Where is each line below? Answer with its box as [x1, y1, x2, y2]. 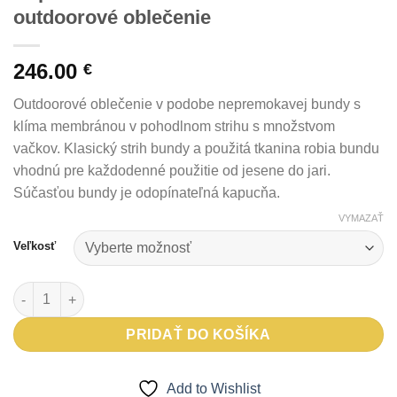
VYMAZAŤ [339, 213, 384, 224]
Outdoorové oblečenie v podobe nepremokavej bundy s [13, 96, 361, 112]
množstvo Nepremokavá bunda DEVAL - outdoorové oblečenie [12, 284, 390, 299]
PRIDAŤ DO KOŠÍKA [126, 327, 271, 343]
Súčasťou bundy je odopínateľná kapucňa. [13, 184, 280, 200]
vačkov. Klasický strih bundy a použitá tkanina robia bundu [13, 140, 379, 156]
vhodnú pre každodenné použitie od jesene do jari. [13, 162, 331, 178]
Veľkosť [13, 239, 56, 253]
